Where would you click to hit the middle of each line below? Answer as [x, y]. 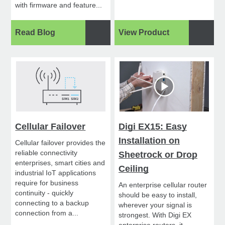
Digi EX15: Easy [153, 127]
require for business [47, 183]
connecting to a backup [52, 203]
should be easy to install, [158, 195]
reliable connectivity [46, 153]
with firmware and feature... [59, 5]
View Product [144, 33]
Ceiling [134, 169]
